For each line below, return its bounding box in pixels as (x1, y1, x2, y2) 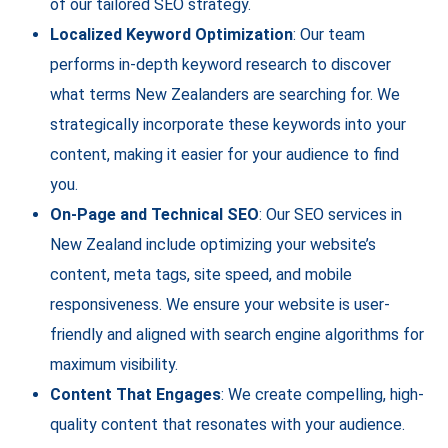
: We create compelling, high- (221, 385, 424, 405)
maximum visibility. (50, 355, 178, 375)
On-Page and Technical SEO (50, 205, 259, 225)
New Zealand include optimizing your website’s (50, 235, 376, 255)
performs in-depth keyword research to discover (50, 55, 391, 75)
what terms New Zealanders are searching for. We (50, 85, 400, 105)
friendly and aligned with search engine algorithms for (50, 325, 424, 345)
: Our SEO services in (259, 205, 402, 225)
